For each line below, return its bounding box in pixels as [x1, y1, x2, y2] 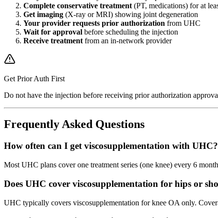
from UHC [165, 18, 200, 27]
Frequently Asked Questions [4, 118, 145, 131]
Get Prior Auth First [4, 74, 65, 83]
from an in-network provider [83, 36, 172, 45]
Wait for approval [23, 27, 82, 36]
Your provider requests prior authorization [23, 18, 165, 27]
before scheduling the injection [82, 27, 178, 36]
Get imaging [23, 10, 63, 18]
